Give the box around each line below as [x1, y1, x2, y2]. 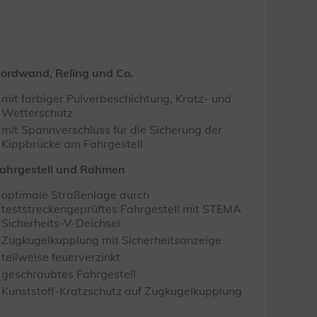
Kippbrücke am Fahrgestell [1, 137, 143, 151]
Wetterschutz [1, 105, 73, 120]
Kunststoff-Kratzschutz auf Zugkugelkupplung [1, 284, 242, 298]
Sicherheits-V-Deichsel [1, 216, 120, 230]
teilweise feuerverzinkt [1, 250, 120, 264]
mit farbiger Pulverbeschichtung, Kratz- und [1, 91, 231, 105]
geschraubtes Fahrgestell [1, 267, 136, 281]
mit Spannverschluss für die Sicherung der [1, 122, 222, 137]
